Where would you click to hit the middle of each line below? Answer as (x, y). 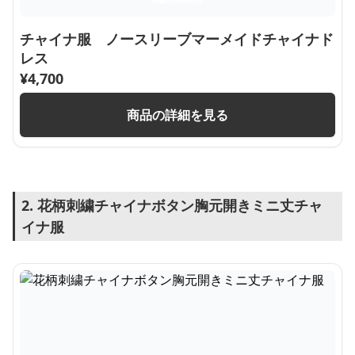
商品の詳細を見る (177, 115)
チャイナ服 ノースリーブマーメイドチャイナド (177, 39)
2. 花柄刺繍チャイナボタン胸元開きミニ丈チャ (172, 205)
